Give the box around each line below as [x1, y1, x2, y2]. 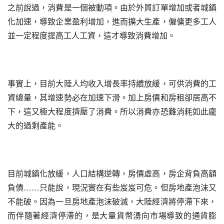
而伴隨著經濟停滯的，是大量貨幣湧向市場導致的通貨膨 [7, 209, 216, 221]
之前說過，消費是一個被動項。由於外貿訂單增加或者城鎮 [7, 1, 216, 13]
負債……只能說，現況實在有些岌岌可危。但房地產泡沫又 [7, 181, 216, 193]
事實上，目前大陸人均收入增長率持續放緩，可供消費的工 [7, 77, 216, 89]
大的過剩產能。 [7, 119, 63, 131]
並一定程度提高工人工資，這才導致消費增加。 [7, 29, 175, 41]
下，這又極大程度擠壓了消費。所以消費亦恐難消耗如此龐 [7, 105, 216, 117]
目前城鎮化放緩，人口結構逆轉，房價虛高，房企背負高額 [7, 167, 216, 179]
